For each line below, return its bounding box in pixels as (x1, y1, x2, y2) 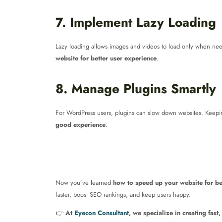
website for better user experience (55, 54, 157, 63)
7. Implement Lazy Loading (55, 13, 216, 32)
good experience (55, 120, 106, 129)
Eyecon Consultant (74, 208, 129, 218)
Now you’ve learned (55, 178, 113, 187)
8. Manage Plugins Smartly (55, 79, 216, 98)
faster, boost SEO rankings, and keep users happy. (55, 190, 191, 199)
